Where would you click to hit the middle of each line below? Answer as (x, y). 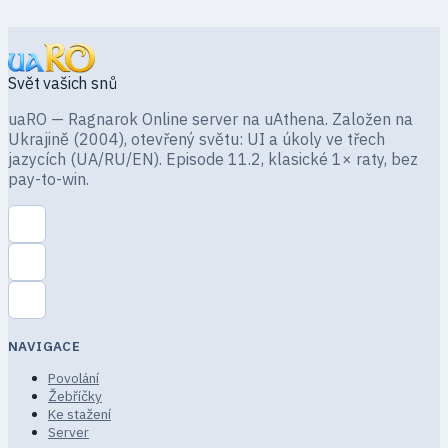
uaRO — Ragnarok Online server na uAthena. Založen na (210, 118)
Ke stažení (79, 413)
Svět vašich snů (62, 82)
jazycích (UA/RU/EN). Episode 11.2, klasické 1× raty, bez (213, 158)
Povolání (73, 377)
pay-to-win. (48, 178)
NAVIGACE (44, 345)
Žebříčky (75, 395)
